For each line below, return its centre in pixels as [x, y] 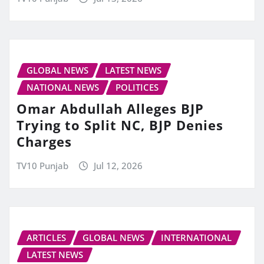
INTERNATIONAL [196, 238]
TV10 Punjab [42, 166]
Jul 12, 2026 [118, 166]
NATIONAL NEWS [63, 87]
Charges [44, 142]
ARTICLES [46, 238]
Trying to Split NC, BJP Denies [120, 125]
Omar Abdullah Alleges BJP [110, 109]
